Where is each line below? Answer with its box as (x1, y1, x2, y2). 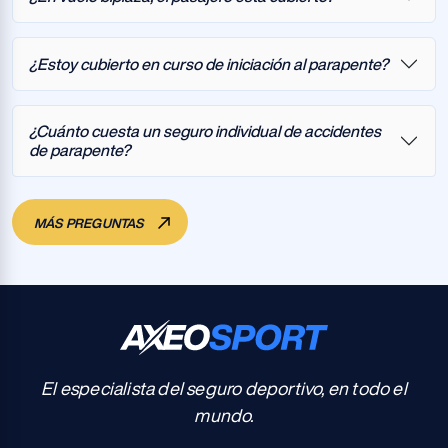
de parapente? (29, 142, 130, 158)
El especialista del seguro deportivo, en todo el (41, 379, 407, 397)
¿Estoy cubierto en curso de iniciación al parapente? (29, 55, 388, 72)
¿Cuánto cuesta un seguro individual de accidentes (29, 123, 381, 139)
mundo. (194, 406, 254, 424)
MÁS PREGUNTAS (34, 217, 147, 230)
